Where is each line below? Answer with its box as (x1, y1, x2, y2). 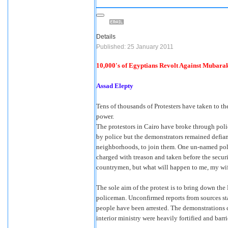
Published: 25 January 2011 (96, 43, 174, 50)
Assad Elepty (96, 82, 133, 90)
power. (96, 112, 114, 120)
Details (96, 33, 116, 40)
